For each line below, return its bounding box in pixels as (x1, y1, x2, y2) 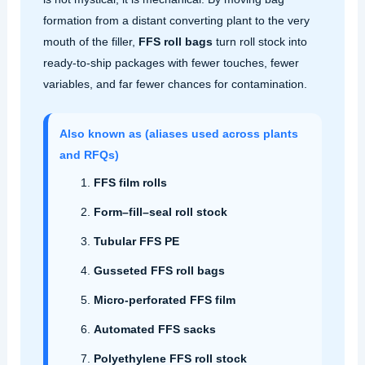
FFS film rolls (93, 175, 167, 189)
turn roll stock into (212, 35, 307, 49)
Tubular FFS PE (93, 234, 179, 248)
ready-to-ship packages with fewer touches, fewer (42, 56, 299, 70)
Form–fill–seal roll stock (93, 204, 227, 218)
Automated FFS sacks (93, 322, 216, 336)
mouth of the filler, (42, 35, 139, 49)
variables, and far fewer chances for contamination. (42, 77, 307, 91)
